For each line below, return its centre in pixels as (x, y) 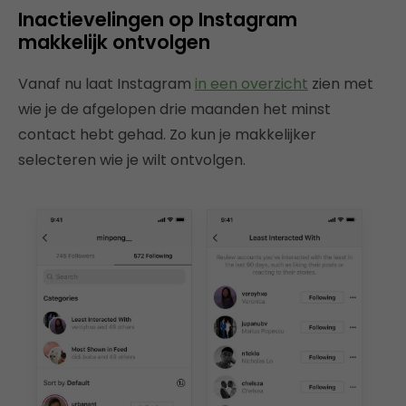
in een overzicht (251, 83)
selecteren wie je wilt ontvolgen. (132, 159)
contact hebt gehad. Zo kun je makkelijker (167, 134)
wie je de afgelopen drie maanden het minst (174, 109)
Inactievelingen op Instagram (158, 19)
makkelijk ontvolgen (114, 42)
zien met (341, 83)
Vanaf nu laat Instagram (106, 83)
